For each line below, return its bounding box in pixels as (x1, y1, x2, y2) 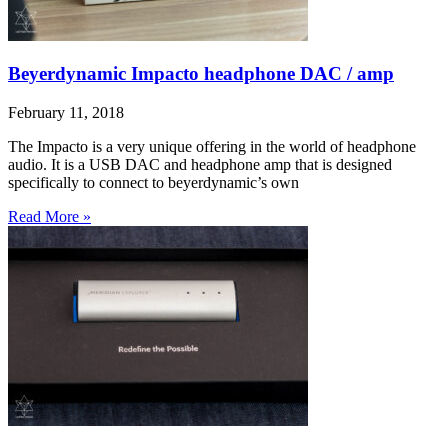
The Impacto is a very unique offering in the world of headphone (8, 138, 416, 156)
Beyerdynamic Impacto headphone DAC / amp (8, 63, 394, 85)
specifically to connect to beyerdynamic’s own (8, 174, 299, 192)
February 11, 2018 (8, 104, 124, 122)
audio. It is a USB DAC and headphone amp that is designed (8, 156, 392, 174)
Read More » (8, 208, 91, 226)
